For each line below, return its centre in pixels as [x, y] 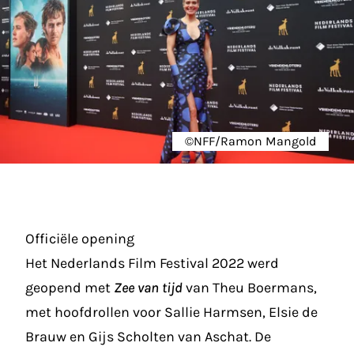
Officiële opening [80, 239]
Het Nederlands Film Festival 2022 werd [152, 263]
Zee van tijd [148, 288]
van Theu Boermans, [250, 288]
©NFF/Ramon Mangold [250, 141]
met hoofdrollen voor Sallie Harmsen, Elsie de [171, 312]
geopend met [70, 288]
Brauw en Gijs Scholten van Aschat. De [148, 337]
